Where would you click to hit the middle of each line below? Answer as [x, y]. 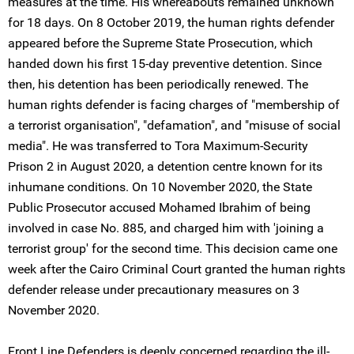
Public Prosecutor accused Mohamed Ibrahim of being [159, 207]
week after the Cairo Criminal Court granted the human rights [177, 269]
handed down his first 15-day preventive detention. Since [165, 64]
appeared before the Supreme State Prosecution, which [160, 43]
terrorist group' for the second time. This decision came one [173, 249]
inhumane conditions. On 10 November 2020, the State [160, 187]
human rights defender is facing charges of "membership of [174, 105]
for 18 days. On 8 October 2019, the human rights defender [171, 23]
